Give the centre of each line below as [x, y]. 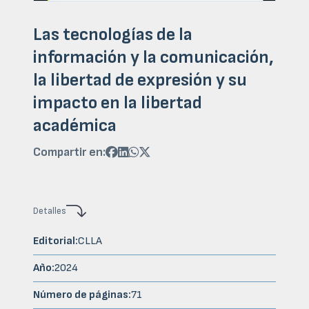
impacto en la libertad [118, 103]
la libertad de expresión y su [140, 80]
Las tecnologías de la [113, 35]
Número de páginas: [82, 295]
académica [75, 126]
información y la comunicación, [153, 58]
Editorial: [56, 241]
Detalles [50, 211]
